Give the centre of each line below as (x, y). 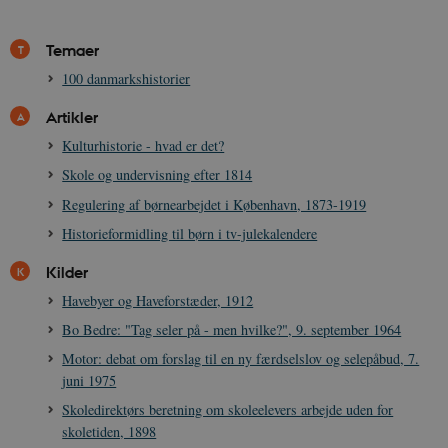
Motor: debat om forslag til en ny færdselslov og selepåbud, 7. (241, 359)
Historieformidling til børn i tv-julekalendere (190, 233)
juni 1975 (89, 381)
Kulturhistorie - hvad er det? (143, 146)
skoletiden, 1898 (109, 432)
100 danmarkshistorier (126, 79)
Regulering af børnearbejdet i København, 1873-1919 (214, 204)
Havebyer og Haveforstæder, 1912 (158, 300)
